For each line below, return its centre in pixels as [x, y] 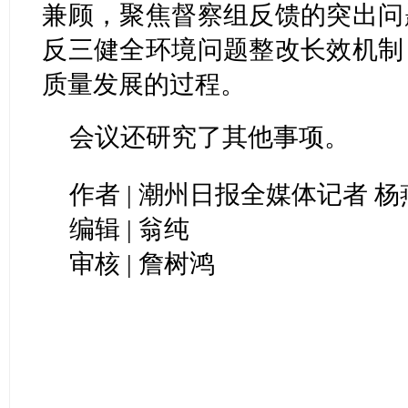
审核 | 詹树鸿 [143, 263]
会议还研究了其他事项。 [210, 137]
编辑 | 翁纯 [130, 229]
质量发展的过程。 [144, 84]
